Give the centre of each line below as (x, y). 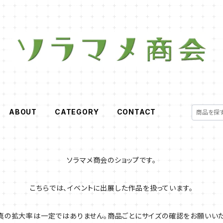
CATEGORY (77, 112)
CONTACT (136, 112)
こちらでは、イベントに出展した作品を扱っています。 (111, 188)
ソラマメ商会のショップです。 (111, 160)
